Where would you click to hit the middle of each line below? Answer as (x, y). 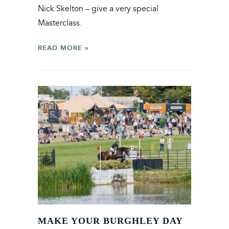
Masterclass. (60, 23)
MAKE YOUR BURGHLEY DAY (110, 221)
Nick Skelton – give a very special (98, 9)
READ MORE (60, 48)
